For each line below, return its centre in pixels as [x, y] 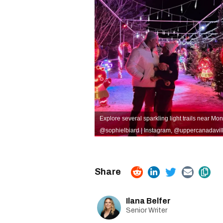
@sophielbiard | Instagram [135, 131]
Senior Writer [147, 210]
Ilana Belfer [148, 201]
